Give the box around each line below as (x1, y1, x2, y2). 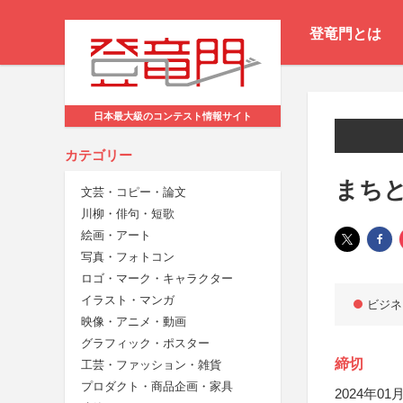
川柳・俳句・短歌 (81, 207, 175, 221)
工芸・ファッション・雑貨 (81, 358, 221, 372)
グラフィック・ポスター (81, 336, 210, 351)
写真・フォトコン (81, 250, 175, 264)
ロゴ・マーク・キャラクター (81, 272, 233, 286)
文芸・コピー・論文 (81, 185, 186, 200)
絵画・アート (81, 228, 151, 243)
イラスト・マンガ (81, 293, 175, 308)
